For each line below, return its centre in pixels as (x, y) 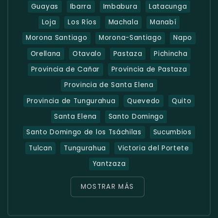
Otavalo (87, 54)
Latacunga (168, 6)
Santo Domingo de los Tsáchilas (84, 132)
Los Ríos (82, 22)
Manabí (163, 22)
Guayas (45, 6)
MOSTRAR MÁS (107, 187)
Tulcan (41, 148)
